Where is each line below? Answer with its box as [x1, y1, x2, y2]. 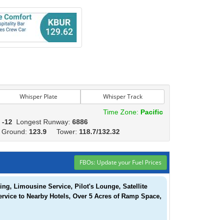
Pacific [140, 108, 163, 116]
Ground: [1, 128, 29, 136]
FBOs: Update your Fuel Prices [80, 158, 162, 166]
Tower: [49, 128, 79, 136]
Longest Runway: [16, 118, 72, 126]
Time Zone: [99, 108, 140, 116]
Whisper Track [103, 92, 142, 101]
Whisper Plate [20, 92, 58, 101]
